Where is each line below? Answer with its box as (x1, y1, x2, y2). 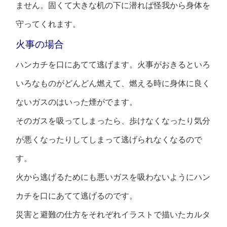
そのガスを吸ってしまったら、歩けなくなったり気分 (16, 117, 211, 126)
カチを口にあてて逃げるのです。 (16, 192, 138, 201)
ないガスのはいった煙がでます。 (16, 98, 138, 107)
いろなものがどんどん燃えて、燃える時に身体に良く (16, 79, 211, 88)
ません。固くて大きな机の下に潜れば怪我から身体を (16, 1, 211, 10)
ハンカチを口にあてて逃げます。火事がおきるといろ (16, 60, 211, 69)
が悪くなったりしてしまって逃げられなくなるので (16, 135, 203, 144)
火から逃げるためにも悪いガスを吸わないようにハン (16, 173, 211, 182)
